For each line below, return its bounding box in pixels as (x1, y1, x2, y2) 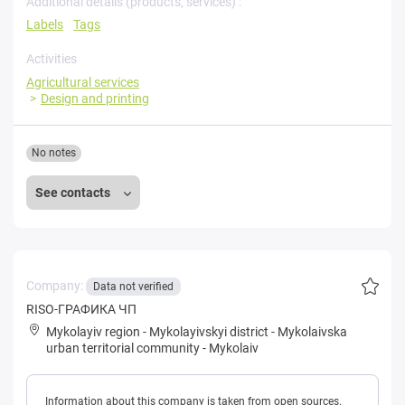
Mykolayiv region (46, 324, 140, 339)
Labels (26, 16, 63, 32)
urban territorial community (46, 340, 200, 355)
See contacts (35, 184, 113, 200)
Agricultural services (26, 74, 139, 89)
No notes (32, 146, 76, 159)
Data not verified (93, 279, 174, 293)
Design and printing (41, 90, 149, 106)
